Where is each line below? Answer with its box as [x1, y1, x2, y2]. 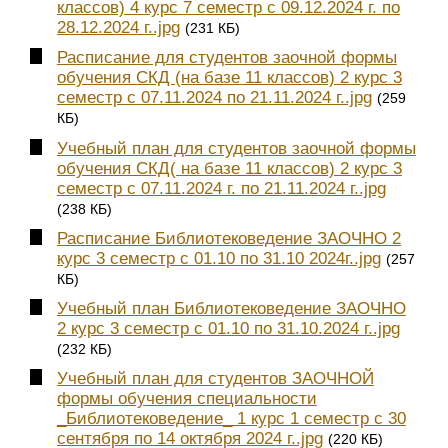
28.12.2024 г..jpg [56, 18, 180, 38]
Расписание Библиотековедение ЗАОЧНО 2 [56, 228, 401, 248]
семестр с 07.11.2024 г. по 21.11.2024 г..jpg [56, 178, 386, 198]
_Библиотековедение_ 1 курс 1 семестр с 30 [56, 408, 406, 428]
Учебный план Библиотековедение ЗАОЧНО [56, 298, 406, 318]
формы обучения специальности [56, 388, 317, 408]
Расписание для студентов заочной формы [56, 48, 397, 68]
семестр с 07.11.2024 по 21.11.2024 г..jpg [56, 88, 372, 108]
